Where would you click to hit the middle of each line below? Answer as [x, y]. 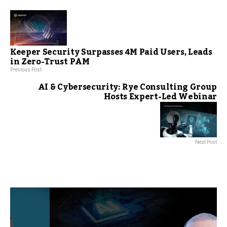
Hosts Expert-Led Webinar [160, 97]
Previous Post [26, 70]
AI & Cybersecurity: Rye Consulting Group [127, 87]
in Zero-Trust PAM [50, 62]
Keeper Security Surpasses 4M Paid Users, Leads [111, 52]
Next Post [206, 142]
